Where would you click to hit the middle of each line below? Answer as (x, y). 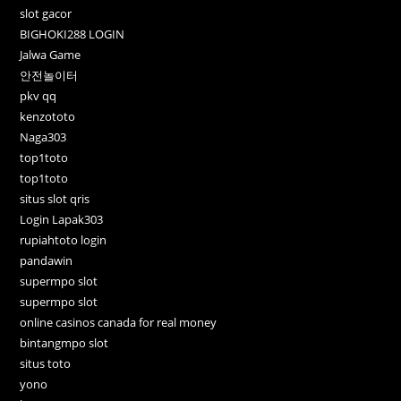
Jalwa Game (51, 55)
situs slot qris (55, 199)
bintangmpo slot (64, 343)
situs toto (46, 364)
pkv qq (38, 96)
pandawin (47, 261)
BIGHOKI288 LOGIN (73, 34)
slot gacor (46, 14)
